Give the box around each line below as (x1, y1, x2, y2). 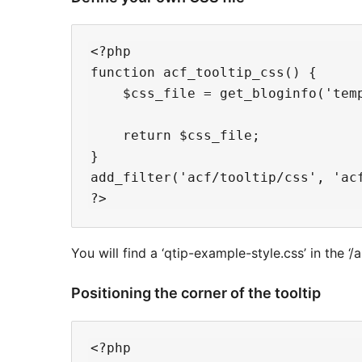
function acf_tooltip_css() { (90, 65, 317, 81)
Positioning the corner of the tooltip (71, 284, 321, 302)
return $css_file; (90, 128, 260, 144)
